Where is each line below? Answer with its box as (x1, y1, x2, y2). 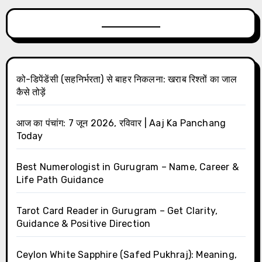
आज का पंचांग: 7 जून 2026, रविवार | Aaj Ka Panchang (16, 118, 226, 129)
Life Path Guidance (16, 174, 104, 186)
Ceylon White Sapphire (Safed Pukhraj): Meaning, (16, 249, 237, 261)
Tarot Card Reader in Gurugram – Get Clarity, (16, 205, 218, 217)
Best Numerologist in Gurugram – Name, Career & (16, 161, 239, 173)
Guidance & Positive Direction (16, 218, 151, 230)
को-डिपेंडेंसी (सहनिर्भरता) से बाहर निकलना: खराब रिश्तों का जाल (16, 74, 237, 85)
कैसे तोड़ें (16, 87, 46, 98)
